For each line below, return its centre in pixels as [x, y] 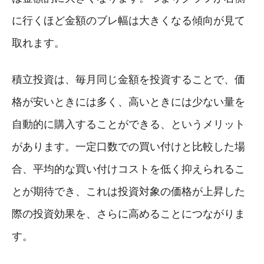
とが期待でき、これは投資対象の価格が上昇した [128, 192]
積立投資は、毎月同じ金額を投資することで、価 [128, 80]
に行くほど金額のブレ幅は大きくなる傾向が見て [128, 21]
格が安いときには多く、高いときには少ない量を [128, 102]
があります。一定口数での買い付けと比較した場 [128, 147]
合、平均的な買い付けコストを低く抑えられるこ [128, 169]
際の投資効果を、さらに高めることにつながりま [128, 214]
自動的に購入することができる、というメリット [128, 125]
